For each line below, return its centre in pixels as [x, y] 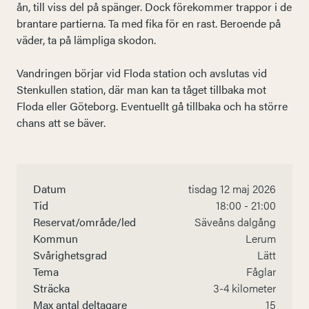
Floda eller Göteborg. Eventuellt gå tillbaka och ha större [152, 106]
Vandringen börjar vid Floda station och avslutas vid [142, 72]
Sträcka [51, 288]
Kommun [56, 238]
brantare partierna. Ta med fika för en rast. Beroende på [149, 23]
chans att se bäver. [61, 122]
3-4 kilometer [245, 288]
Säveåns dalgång [235, 221]
